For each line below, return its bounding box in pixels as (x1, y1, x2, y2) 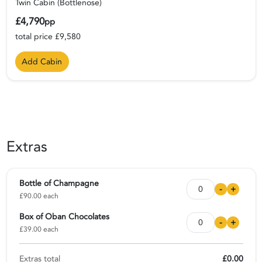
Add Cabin (22, 56, 62, 67)
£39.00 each (19, 225, 58, 235)
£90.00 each (19, 191, 58, 201)
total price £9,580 (15, 30, 81, 42)
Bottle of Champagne (19, 178, 99, 189)
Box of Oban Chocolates (19, 211, 109, 223)
